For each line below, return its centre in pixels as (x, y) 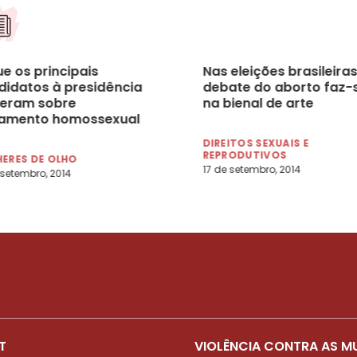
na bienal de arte (258, 103)
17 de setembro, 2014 (251, 169)
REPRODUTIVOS (245, 155)
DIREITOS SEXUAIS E (256, 143)
